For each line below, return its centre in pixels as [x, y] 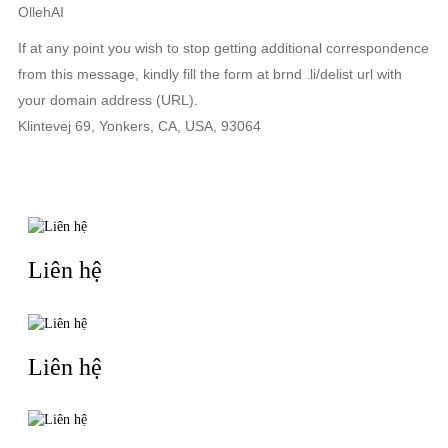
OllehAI [41, 12]
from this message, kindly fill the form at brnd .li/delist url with [210, 74]
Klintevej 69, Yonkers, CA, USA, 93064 [139, 126]
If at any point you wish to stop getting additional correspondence [223, 48]
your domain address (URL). [108, 100]
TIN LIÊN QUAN [224, 172]
